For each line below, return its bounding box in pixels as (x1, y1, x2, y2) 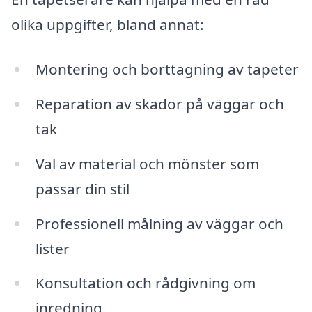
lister (35, 238, 70, 258)
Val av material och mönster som (35, 153, 259, 173)
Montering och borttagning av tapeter (35, 59, 299, 79)
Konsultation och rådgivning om (35, 273, 256, 293)
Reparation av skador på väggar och (35, 93, 284, 114)
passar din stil (35, 178, 130, 198)
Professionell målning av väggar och (35, 213, 283, 233)
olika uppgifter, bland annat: (11, 15, 204, 35)
